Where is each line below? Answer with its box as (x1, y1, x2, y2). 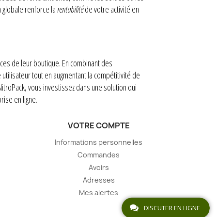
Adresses (82, 175, 115, 185)
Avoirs (88, 163, 109, 172)
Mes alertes (79, 188, 118, 197)
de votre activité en (83, 3, 139, 15)
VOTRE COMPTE (67, 120, 130, 131)
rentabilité (57, 3, 83, 15)
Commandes (77, 150, 120, 159)
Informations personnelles (55, 138, 142, 147)
